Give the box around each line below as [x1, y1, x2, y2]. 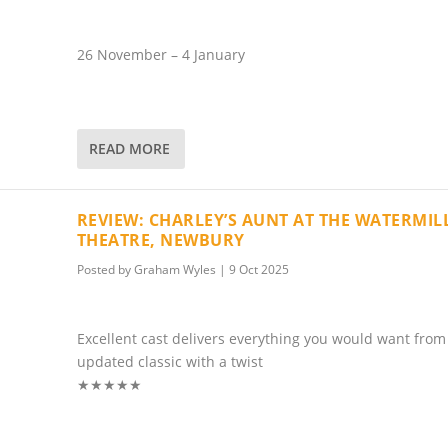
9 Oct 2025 [228, 260, 289, 278]
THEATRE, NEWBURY [76, 228, 245, 251]
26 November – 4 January [76, 45, 245, 65]
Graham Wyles [133, 260, 216, 278]
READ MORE [88, 139, 170, 159]
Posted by [76, 260, 134, 278]
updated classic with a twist [76, 351, 263, 371]
